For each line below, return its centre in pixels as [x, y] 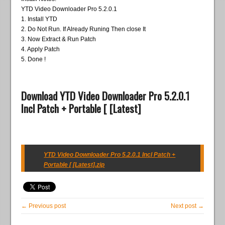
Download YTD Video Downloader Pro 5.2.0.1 [105, 96]
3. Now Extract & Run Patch [59, 39]
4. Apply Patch [41, 49]
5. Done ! [34, 60]
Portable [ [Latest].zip [74, 165]
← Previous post [44, 206]
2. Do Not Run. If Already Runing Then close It [84, 29]
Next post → [187, 206]
